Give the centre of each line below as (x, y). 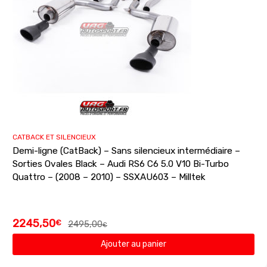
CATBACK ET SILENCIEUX (54, 137)
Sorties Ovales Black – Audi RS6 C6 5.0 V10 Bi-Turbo (121, 164)
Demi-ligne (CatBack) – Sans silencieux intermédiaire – (126, 150)
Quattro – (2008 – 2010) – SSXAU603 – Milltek (109, 177)
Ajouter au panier (133, 244)
